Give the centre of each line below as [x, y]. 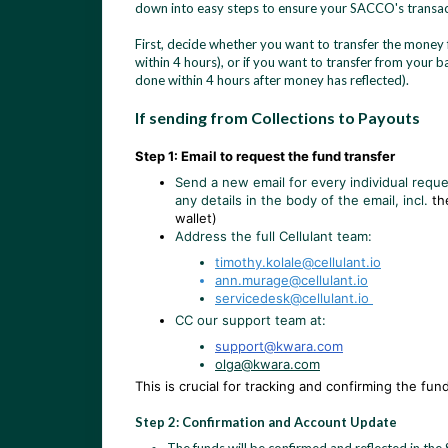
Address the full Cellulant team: [273, 236]
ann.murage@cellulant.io [291, 280]
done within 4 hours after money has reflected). [273, 80]
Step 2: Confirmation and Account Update [266, 422]
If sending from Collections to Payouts [277, 117]
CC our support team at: [250, 320]
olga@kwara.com [267, 364]
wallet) [196, 218]
